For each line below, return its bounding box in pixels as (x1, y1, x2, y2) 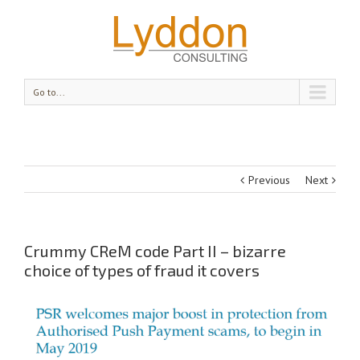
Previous (248, 173, 290, 187)
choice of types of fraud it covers (24, 260, 260, 280)
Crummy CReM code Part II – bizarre (24, 241, 286, 260)
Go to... (33, 86, 65, 98)
